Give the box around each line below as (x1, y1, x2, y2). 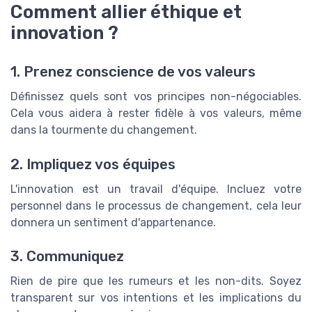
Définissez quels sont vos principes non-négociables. (10, 90, 302, 104)
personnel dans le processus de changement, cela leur (10, 198, 302, 212)
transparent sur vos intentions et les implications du (10, 291, 302, 305)
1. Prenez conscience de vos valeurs (10, 63, 256, 81)
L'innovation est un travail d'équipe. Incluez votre (10, 182, 302, 196)
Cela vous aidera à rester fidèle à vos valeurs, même (10, 107, 302, 120)
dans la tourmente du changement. (10, 123, 197, 137)
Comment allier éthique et (10, 1, 242, 23)
